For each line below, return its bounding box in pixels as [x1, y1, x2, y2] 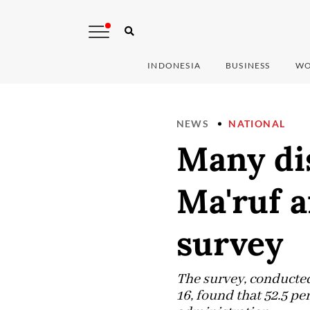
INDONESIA [147, 60, 201, 71]
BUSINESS [226, 60, 271, 71]
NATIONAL [228, 118, 286, 130]
